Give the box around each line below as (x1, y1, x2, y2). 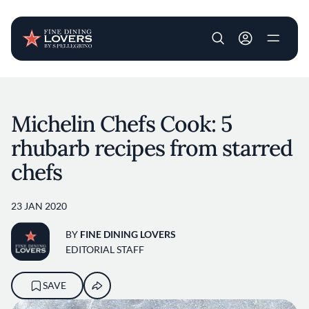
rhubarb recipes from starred (11, 134, 293, 162)
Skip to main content (153, 79, 246, 91)
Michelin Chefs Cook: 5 (11, 110, 232, 138)
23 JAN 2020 (11, 200, 67, 212)
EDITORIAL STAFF (66, 243, 144, 255)
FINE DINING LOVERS (80, 228, 176, 240)
